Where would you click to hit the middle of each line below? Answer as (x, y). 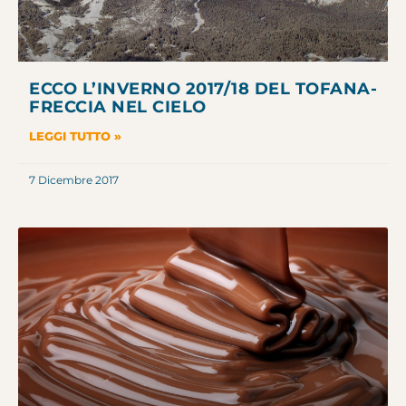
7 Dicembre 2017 (74, 180)
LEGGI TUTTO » (75, 136)
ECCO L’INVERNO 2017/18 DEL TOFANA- (203, 89)
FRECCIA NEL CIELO (118, 107)
